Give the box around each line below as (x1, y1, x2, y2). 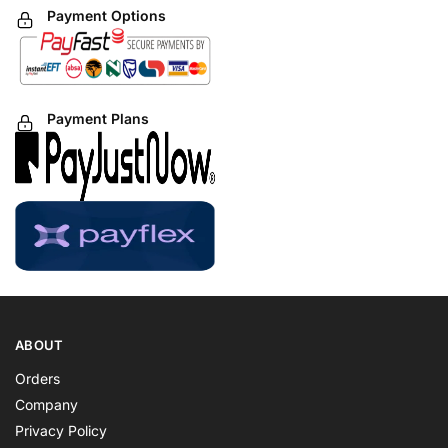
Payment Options (47, 7, 166, 25)
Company (15, 395, 78, 413)
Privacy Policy (15, 421, 107, 439)
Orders (15, 369, 60, 387)
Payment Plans (47, 110, 149, 128)
